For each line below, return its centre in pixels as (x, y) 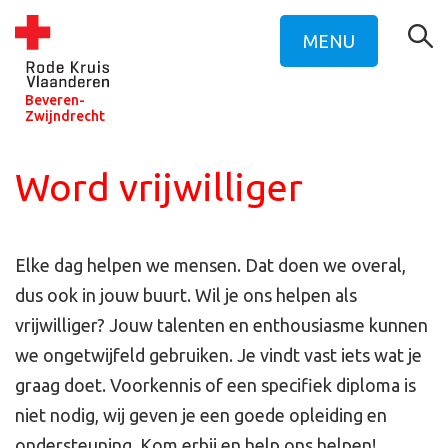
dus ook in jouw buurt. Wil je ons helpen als (186, 295)
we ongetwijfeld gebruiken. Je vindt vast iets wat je (218, 355)
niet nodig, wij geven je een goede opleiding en (201, 415)
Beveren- (55, 100)
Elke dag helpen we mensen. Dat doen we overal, (210, 265)
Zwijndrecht (65, 116)
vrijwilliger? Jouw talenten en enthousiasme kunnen (221, 325)
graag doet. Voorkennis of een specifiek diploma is (215, 385)
